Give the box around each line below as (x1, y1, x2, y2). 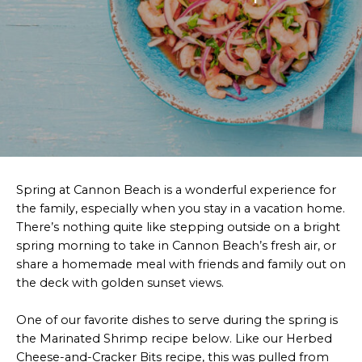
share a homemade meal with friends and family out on (16, 257, 346, 271)
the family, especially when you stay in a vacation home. (16, 201, 345, 216)
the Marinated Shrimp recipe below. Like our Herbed (16, 331, 332, 347)
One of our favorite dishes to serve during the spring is (16, 313, 338, 328)
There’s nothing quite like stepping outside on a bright (16, 220, 340, 234)
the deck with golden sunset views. (16, 276, 224, 290)
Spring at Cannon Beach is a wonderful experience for (16, 183, 336, 197)
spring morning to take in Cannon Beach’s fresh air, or (16, 238, 336, 253)
